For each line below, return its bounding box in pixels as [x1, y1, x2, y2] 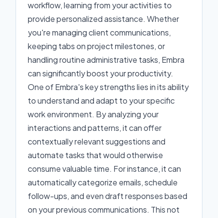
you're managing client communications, [28, 27, 171, 37]
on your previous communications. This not [28, 204, 180, 215]
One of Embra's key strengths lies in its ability [28, 82, 189, 92]
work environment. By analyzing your [28, 109, 159, 119]
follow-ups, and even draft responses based [28, 191, 187, 201]
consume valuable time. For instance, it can [28, 163, 181, 174]
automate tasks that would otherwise [28, 150, 163, 160]
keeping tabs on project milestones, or [28, 41, 165, 51]
